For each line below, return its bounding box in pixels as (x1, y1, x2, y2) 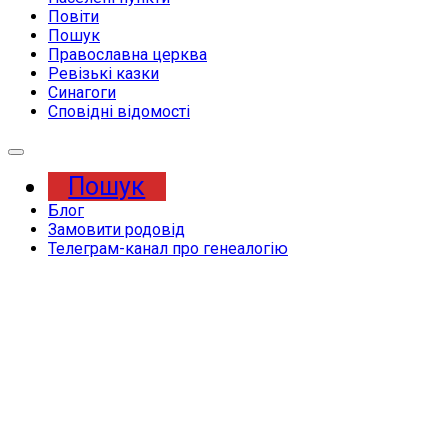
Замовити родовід (48, 220, 185, 239)
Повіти (48, 7, 99, 26)
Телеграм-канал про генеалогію (48, 239, 288, 258)
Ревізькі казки (48, 64, 159, 83)
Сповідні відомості (48, 102, 190, 121)
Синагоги (48, 83, 116, 102)
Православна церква (48, 45, 207, 64)
